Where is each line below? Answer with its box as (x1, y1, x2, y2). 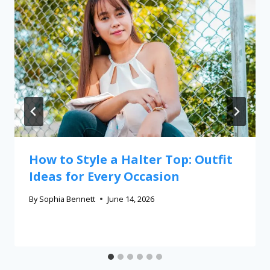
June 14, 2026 (107, 193, 155, 205)
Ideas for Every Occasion (29, 168, 180, 184)
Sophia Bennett (39, 193, 96, 205)
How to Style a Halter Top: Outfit (29, 151, 233, 168)
